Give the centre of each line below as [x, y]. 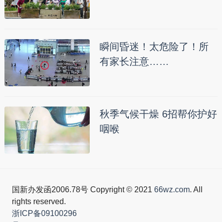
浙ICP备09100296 [44, 213]
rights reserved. [39, 201]
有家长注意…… [134, 61]
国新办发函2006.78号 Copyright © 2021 [83, 189]
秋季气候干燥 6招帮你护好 [158, 114]
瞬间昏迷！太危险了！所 [154, 46]
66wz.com [172, 189]
